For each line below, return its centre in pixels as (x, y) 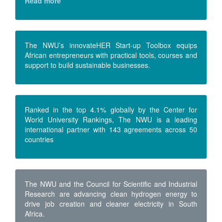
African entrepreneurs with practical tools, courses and (111, 55)
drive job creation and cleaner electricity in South (111, 204)
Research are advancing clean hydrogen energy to (111, 194)
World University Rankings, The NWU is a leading (111, 120)
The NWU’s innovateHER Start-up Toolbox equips (111, 45)
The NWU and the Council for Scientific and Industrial (111, 184)
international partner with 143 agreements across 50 (111, 130)
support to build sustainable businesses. (88, 65)
